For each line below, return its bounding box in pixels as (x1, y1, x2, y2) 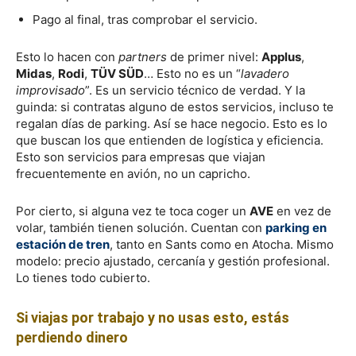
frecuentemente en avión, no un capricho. (16, 165, 250, 181)
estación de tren (16, 236, 110, 252)
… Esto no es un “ (144, 65, 241, 81)
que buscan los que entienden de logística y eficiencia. (16, 132, 323, 148)
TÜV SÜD (91, 65, 144, 81)
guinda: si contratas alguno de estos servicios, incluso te (16, 99, 334, 114)
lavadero (241, 65, 289, 81)
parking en (265, 219, 327, 235)
